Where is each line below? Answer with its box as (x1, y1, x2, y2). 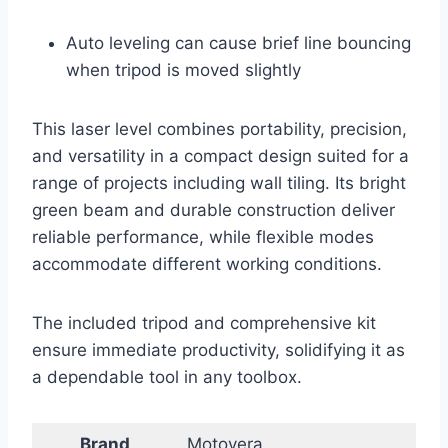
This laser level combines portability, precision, (32, 119, 407, 140)
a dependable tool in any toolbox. (32, 367, 302, 388)
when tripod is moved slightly (66, 60, 301, 81)
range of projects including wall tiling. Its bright (32, 173, 406, 194)
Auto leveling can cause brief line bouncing (66, 33, 411, 54)
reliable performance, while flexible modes (32, 227, 374, 248)
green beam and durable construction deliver (32, 200, 395, 221)
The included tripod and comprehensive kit (32, 313, 376, 334)
